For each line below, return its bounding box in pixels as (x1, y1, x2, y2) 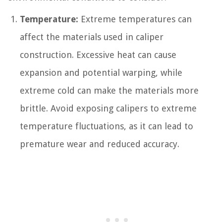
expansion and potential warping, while (20, 67, 182, 78)
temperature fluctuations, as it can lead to (20, 121, 193, 132)
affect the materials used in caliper (20, 32, 164, 43)
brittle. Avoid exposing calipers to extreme (20, 103, 197, 114)
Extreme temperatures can (78, 14, 192, 25)
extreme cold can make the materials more (20, 85, 199, 96)
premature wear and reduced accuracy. (20, 139, 179, 150)
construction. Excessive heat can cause (20, 50, 176, 60)
